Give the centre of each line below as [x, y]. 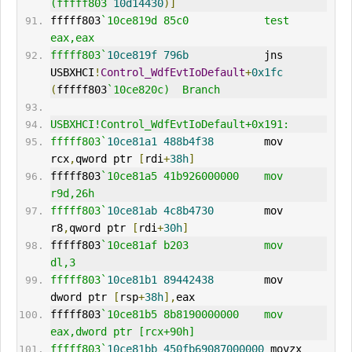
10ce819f [132, 55]
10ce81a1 [132, 142]
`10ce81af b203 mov [191, 246]
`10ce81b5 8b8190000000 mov [191, 315]
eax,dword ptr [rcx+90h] [122, 332]
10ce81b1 [132, 280]
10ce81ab [132, 211]
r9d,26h [72, 194]
